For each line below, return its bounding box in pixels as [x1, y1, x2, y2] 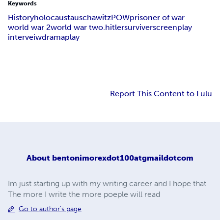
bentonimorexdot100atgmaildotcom [52, 153, 193, 163]
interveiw [8, 32, 42, 42]
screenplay [153, 23, 192, 32]
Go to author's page [19, 204, 82, 213]
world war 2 [8, 23, 51, 32]
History [8, 13, 34, 23]
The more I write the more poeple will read [8, 189, 160, 199]
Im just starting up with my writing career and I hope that [8, 178, 206, 188]
